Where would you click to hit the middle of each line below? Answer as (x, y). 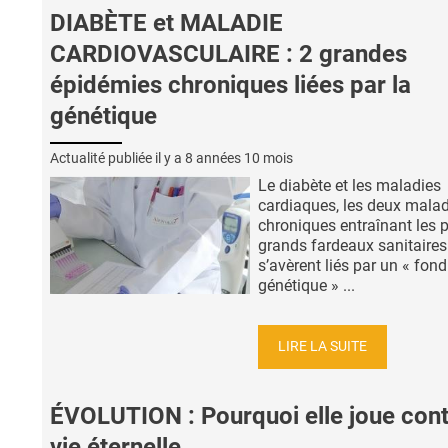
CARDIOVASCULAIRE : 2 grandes (228, 53)
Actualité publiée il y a (117, 158)
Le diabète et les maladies (349, 186)
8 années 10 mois (239, 158)
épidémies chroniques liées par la (230, 84)
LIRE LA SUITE (322, 346)
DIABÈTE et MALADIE (166, 22)
